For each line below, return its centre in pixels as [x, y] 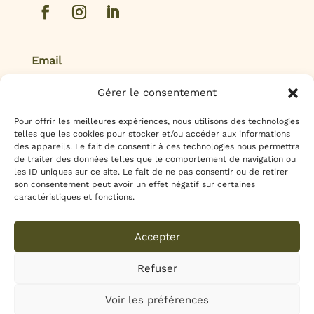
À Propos [213, 207]
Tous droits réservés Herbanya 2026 [157, 269]
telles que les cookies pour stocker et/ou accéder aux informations [152, 134]
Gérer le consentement [157, 93]
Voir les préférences [157, 300]
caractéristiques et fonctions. [74, 197]
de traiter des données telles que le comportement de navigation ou [155, 159]
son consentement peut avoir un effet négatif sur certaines [135, 184]
